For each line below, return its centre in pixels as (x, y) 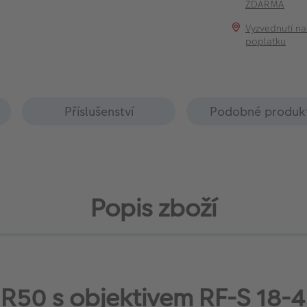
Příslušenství (99, 111)
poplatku (266, 41)
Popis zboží (153, 208)
